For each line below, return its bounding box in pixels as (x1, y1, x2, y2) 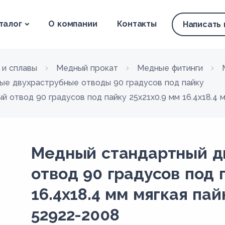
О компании (48, 19, 97, 29)
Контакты (117, 19, 157, 29)
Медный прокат (56, 63, 118, 73)
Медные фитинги (137, 63, 203, 73)
